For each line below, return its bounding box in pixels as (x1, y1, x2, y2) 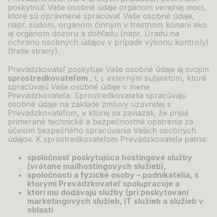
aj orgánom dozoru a (8, 29, 88, 38)
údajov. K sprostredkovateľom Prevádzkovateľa (8, 134, 185, 144)
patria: (185, 134, 207, 144)
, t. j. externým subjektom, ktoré (90, 73, 206, 83)
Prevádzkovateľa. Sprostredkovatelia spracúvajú (8, 91, 186, 100)
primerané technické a (8, 117, 93, 126)
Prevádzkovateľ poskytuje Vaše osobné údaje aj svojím (8, 64, 209, 74)
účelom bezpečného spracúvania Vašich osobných (8, 125, 196, 135)
